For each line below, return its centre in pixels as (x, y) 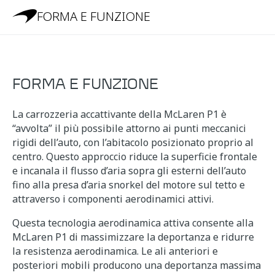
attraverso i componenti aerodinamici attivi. (113, 199)
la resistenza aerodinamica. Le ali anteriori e (115, 251)
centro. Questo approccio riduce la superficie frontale (135, 156)
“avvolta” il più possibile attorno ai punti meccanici (129, 128)
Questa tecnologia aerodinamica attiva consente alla (133, 223)
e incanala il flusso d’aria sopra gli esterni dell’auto (129, 170)
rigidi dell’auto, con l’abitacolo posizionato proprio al (133, 142)
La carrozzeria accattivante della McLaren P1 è (119, 114)
